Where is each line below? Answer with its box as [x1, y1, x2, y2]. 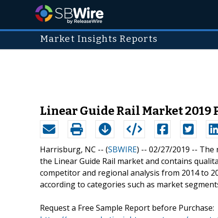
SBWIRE [108, 144, 137, 155]
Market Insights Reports [40, 34, 158, 44]
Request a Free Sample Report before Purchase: [40, 202, 214, 213]
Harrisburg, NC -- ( [40, 144, 108, 155]
